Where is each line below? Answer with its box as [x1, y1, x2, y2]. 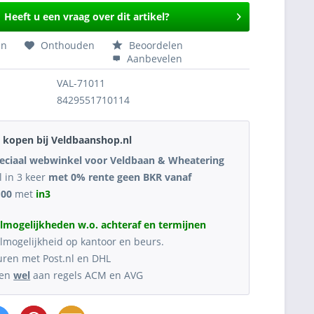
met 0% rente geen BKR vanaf [46, 170, 192, 184]
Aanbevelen [124, 52, 183, 65]
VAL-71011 [57, 76, 106, 90]
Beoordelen [126, 39, 184, 52]
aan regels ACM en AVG [30, 268, 144, 282]
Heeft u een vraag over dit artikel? [4, 10, 170, 23]
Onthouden [41, 39, 95, 52]
